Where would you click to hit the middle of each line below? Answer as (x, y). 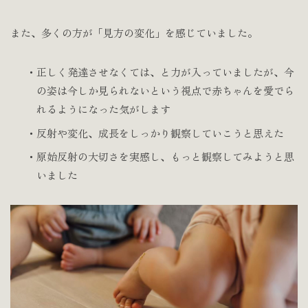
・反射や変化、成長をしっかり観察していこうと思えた (155, 133)
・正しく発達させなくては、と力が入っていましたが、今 (160, 72)
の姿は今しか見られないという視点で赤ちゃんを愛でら (165, 91)
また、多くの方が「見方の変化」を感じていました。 (134, 33)
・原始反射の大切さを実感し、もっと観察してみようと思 (160, 157)
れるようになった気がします (103, 109)
